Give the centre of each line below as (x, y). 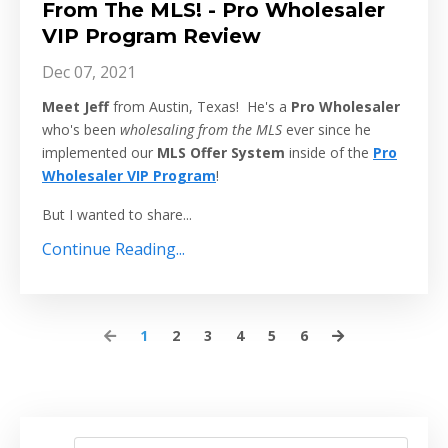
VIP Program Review (151, 36)
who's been (79, 130)
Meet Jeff (75, 107)
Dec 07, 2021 (89, 72)
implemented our (97, 153)
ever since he (328, 130)
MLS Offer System (221, 153)
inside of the (331, 153)
